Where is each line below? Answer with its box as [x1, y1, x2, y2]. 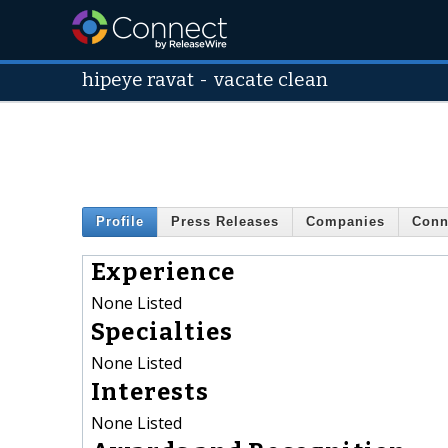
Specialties [91, 317, 234, 346]
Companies [306, 214, 385, 230]
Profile [96, 214, 144, 230]
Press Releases [171, 214, 279, 230]
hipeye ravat [82, 69, 194, 91]
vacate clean [214, 69, 329, 91]
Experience [91, 257, 235, 286]
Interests [91, 377, 209, 406]
